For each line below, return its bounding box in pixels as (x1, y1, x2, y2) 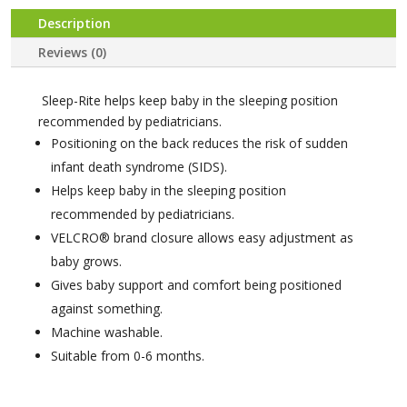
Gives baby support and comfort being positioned (51, 276, 342, 293)
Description (38, 15, 112, 32)
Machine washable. (51, 323, 164, 341)
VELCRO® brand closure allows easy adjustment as (51, 229, 354, 246)
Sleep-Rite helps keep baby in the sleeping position (38, 92, 339, 109)
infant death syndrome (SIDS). (51, 158, 232, 175)
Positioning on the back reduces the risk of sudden (51, 134, 349, 152)
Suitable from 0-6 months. (51, 347, 205, 364)
